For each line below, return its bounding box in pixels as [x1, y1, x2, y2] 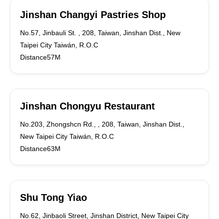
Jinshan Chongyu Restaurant [20, 101, 155, 111]
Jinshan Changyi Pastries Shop [20, 9, 166, 20]
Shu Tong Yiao [20, 192, 87, 203]
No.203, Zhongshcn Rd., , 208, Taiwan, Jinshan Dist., [20, 120, 184, 128]
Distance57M [20, 53, 61, 61]
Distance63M [20, 145, 61, 153]
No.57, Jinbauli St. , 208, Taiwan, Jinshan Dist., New [20, 29, 180, 37]
